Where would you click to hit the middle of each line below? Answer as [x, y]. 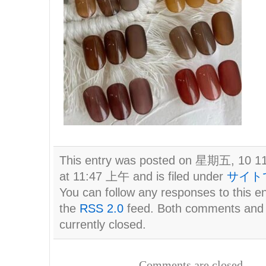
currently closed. [102, 224]
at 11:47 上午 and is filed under [143, 176]
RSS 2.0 [101, 208]
